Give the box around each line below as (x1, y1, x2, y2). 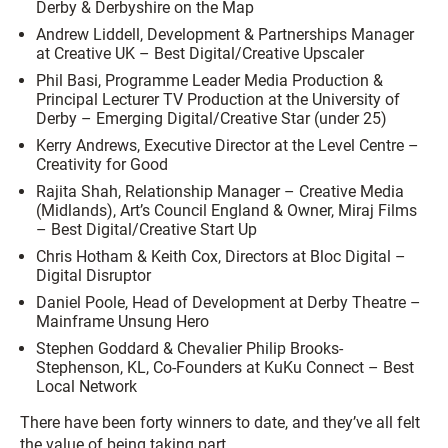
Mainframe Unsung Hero (36, 312, 209, 331)
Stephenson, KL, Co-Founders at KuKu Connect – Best (36, 358, 414, 377)
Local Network (36, 377, 137, 396)
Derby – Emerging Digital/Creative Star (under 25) (36, 109, 387, 128)
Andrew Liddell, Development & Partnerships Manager (36, 25, 414, 44)
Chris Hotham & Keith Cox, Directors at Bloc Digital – (36, 247, 406, 266)
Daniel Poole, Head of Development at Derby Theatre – (36, 293, 421, 312)
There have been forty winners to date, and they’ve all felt (20, 413, 420, 432)
